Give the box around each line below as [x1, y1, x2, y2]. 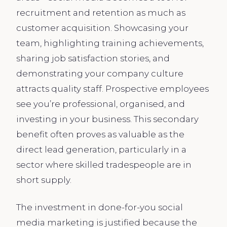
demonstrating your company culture [16, 68, 183, 79]
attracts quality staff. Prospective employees [16, 83, 209, 94]
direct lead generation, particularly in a [16, 144, 186, 155]
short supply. [16, 174, 71, 185]
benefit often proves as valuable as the [16, 129, 184, 139]
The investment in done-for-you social [16, 202, 183, 212]
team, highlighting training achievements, [16, 37, 204, 48]
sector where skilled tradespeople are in [16, 159, 192, 170]
